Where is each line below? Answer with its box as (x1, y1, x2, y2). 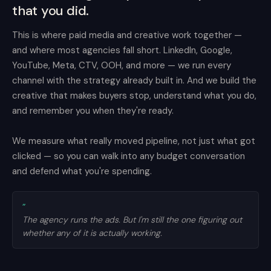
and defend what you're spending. (12, 165, 152, 177)
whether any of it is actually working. (22, 227, 162, 238)
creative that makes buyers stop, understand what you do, (12, 90, 256, 102)
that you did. (12, 2, 90, 19)
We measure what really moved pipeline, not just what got (12, 135, 255, 147)
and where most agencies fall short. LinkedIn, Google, (12, 44, 232, 56)
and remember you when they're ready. (12, 105, 174, 117)
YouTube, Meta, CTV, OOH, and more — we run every (12, 59, 231, 71)
